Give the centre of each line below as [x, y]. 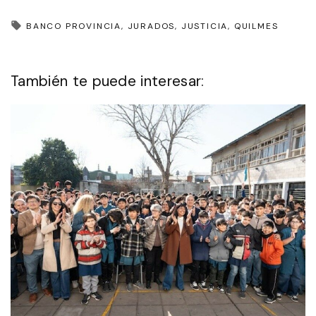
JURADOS [151, 26]
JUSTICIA [205, 26]
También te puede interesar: [108, 80]
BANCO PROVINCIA [74, 26]
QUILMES [256, 26]
